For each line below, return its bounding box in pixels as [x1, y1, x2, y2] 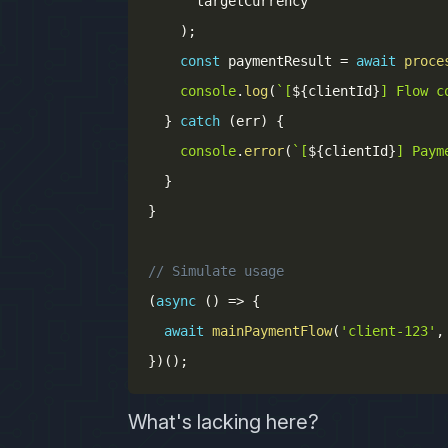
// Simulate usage [148, 263, 284, 279]
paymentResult [220, 53, 340, 69]
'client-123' [340, 323, 436, 339]
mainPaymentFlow [212, 323, 332, 339]
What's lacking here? [128, 410, 319, 434]
